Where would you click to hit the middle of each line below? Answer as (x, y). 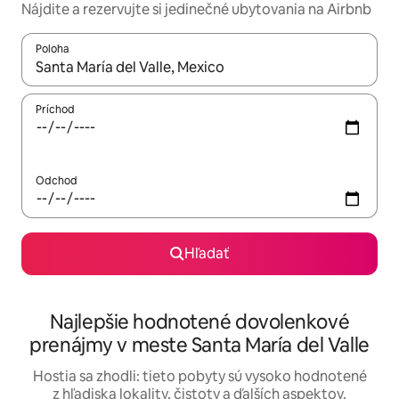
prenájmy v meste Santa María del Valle (199, 346)
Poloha (53, 49)
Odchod (57, 181)
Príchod (55, 110)
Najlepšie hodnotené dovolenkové (199, 322)
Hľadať (207, 254)
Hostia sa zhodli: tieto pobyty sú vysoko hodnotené (199, 377)
